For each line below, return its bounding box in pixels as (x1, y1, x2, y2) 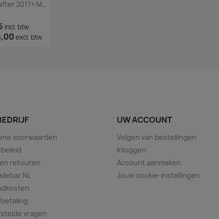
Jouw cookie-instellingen (117, 171, 200, 180)
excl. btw (16, 33, 42, 42)
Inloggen (117, 145, 146, 155)
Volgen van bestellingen (117, 132, 197, 142)
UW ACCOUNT (117, 114, 172, 126)
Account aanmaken (117, 158, 181, 168)
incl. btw (4, 22, 29, 32)
